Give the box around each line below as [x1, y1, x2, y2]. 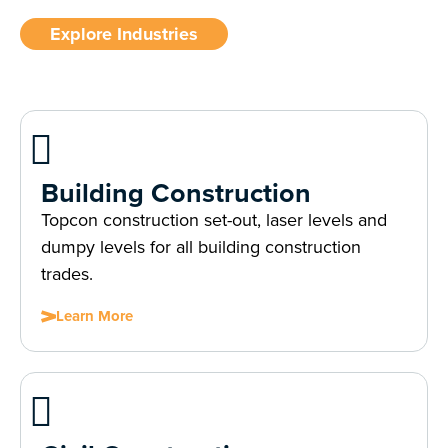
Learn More [56, 304, 133, 327]
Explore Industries [50, 21, 198, 47]
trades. [41, 261, 93, 287]
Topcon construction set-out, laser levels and [41, 207, 387, 233]
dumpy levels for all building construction [41, 234, 361, 260]
